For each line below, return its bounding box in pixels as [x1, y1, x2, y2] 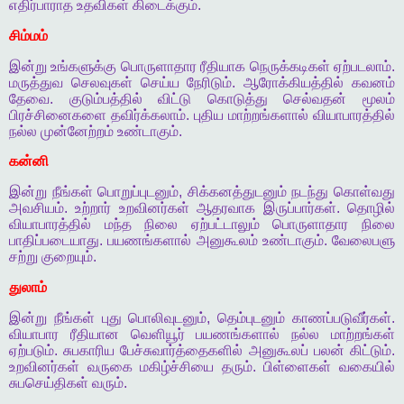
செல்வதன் [283, 90, 347, 106]
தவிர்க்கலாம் [111, 106, 186, 123]
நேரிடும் [187, 74, 233, 90]
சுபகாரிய [63, 342, 115, 358]
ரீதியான [69, 326, 119, 342]
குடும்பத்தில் [69, 90, 142, 106]
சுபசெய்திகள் [9, 374, 88, 390]
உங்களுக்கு [50, 58, 117, 74]
